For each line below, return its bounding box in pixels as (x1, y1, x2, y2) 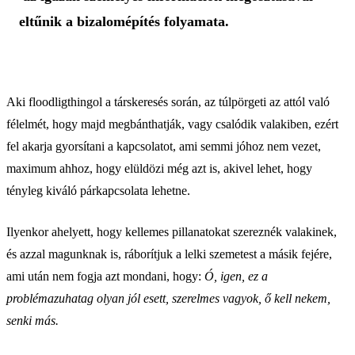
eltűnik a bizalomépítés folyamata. (19, 13, 233, 29)
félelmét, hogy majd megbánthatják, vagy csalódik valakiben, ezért (6, 117, 338, 131)
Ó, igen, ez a (204, 269, 268, 283)
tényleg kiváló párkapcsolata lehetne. (6, 184, 190, 197)
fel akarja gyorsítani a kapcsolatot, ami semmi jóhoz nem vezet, (6, 139, 321, 153)
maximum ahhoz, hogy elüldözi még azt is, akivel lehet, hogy (6, 162, 312, 175)
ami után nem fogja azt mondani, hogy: (6, 269, 204, 283)
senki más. (6, 314, 59, 327)
